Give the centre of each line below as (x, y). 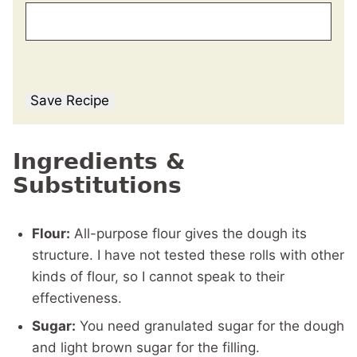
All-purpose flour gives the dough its (188, 234)
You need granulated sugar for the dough (210, 326)
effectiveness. (77, 298)
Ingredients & (99, 162)
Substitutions (97, 186)
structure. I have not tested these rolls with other (188, 255)
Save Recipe (70, 101)
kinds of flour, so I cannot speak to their (158, 277)
